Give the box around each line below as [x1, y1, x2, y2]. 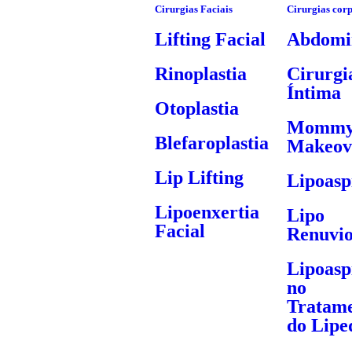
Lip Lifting [154, 167, 244, 188]
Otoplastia [154, 98, 239, 119]
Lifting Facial [154, 29, 266, 49]
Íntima [287, 82, 342, 103]
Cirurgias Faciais [154, 3, 233, 15]
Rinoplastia [154, 64, 247, 84]
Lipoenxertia [154, 202, 259, 222]
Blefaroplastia [154, 133, 269, 153]
